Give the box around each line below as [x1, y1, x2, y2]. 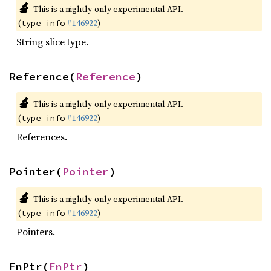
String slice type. [16, 35, 88, 48]
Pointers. [16, 225, 55, 238]
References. [16, 130, 67, 143]
